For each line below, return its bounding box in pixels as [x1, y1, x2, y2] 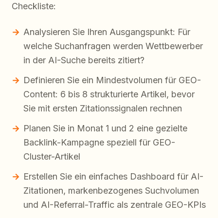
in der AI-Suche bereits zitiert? [23, 54, 145, 65]
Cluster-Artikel [23, 151, 80, 162]
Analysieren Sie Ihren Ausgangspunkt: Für [23, 26, 190, 37]
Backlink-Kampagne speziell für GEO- [23, 137, 175, 147]
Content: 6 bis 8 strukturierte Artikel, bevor [23, 89, 195, 99]
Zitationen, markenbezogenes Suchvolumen [23, 185, 199, 196]
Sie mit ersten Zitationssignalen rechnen [23, 103, 182, 113]
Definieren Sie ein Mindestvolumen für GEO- [23, 74, 201, 85]
